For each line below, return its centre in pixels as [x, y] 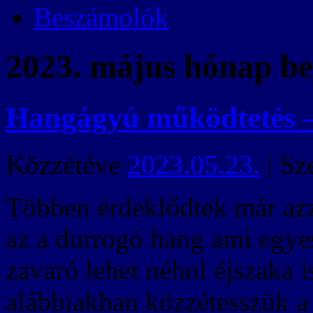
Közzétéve [66, 164]
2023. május [90, 67]
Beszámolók [101, 17]
